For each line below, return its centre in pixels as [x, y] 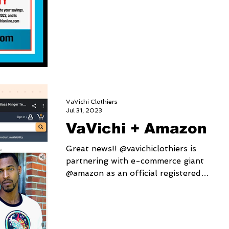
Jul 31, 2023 [84, 110]
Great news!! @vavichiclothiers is [131, 149]
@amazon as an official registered [133, 173]
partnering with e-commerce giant [135, 161]
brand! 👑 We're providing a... [124, 186]
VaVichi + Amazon [136, 129]
